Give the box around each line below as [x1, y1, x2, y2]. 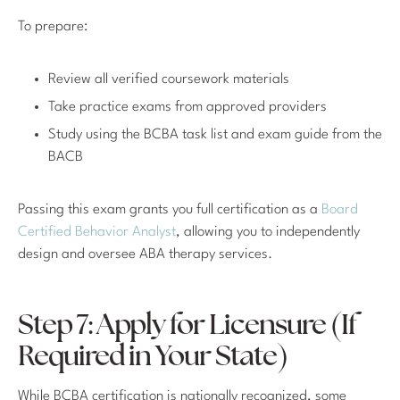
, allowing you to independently [176, 225, 360, 240]
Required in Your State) [18, 344, 287, 373]
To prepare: [18, 20, 87, 35]
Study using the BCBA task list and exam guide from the [48, 128, 382, 143]
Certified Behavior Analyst [18, 225, 176, 240]
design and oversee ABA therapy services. [18, 247, 272, 262]
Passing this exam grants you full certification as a [18, 203, 318, 218]
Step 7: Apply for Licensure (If [18, 312, 356, 342]
